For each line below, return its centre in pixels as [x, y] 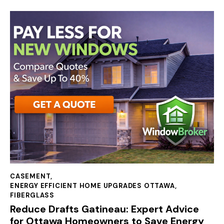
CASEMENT [30, 176]
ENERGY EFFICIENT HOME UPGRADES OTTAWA [92, 185]
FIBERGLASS [32, 195]
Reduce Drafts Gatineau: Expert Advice [104, 209]
